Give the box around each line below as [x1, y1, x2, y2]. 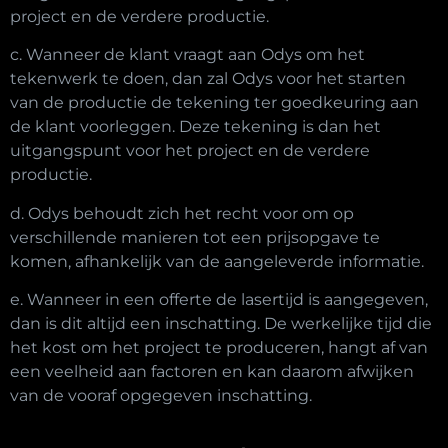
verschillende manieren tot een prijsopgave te [10, 227, 380, 247]
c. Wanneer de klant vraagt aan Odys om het [10, 45, 365, 65]
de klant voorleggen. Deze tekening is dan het [10, 117, 381, 137]
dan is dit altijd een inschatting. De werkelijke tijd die [10, 314, 432, 334]
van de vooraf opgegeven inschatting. [10, 386, 312, 406]
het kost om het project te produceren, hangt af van [10, 338, 428, 358]
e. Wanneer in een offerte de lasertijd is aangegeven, [10, 290, 428, 310]
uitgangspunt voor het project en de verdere [10, 141, 370, 161]
